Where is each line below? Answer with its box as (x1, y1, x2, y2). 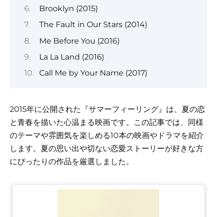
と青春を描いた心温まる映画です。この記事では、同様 (10, 118, 203, 127)
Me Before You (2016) (39, 36, 120, 46)
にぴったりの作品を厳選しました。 (10, 157, 134, 167)
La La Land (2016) (39, 52, 104, 62)
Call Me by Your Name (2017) (39, 68, 147, 78)
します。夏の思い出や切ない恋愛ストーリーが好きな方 (10, 144, 203, 154)
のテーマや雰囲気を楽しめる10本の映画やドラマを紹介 (10, 131, 204, 140)
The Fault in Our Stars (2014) (39, 20, 147, 30)
